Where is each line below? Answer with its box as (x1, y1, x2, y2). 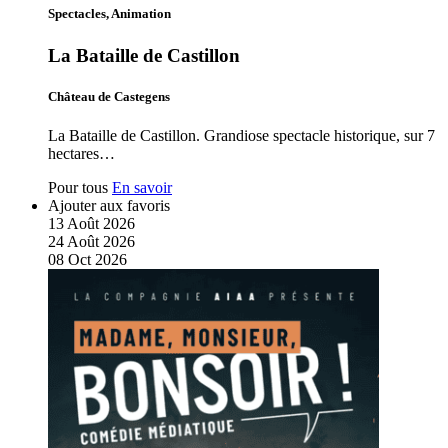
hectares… (48, 145, 115, 162)
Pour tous (48, 179, 108, 196)
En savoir (112, 179, 172, 196)
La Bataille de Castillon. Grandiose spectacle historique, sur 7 (48, 127, 435, 144)
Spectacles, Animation (48, 6, 171, 22)
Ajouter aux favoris (48, 197, 170, 214)
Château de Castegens (48, 88, 170, 104)
